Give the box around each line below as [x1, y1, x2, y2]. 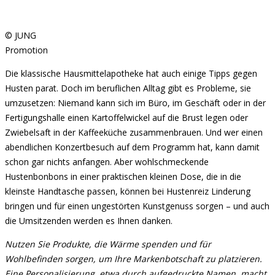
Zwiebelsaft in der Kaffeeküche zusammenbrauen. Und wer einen [5, 126, 263, 138]
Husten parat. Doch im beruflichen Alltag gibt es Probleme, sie [5, 82, 251, 94]
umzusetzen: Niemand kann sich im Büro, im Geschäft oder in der [5, 96, 266, 109]
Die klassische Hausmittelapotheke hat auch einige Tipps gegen [5, 67, 257, 79]
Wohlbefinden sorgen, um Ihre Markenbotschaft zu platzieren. [5, 252, 262, 265]
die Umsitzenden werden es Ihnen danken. [5, 214, 172, 227]
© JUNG [5, 29, 36, 41]
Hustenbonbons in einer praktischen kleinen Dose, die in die [5, 170, 241, 182]
